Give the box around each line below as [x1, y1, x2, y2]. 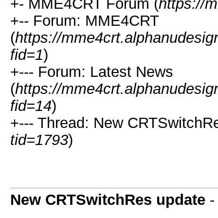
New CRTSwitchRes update [10, 191, 205, 208]
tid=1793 [10, 131, 68, 148]
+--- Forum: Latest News [10, 63, 173, 80]
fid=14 [10, 97, 52, 114]
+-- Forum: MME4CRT [10, 12, 159, 29]
